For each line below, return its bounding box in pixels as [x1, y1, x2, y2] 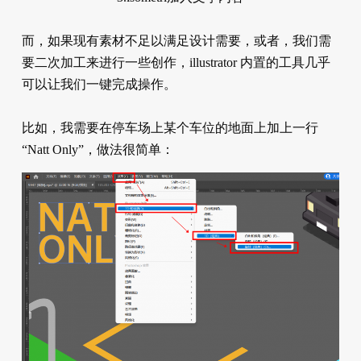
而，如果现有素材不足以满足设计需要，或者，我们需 [21, 34, 331, 48]
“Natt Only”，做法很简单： [21, 143, 174, 157]
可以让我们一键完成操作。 [21, 77, 176, 92]
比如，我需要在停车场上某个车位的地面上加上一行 [21, 121, 318, 135]
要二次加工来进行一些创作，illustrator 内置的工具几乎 [21, 56, 330, 70]
